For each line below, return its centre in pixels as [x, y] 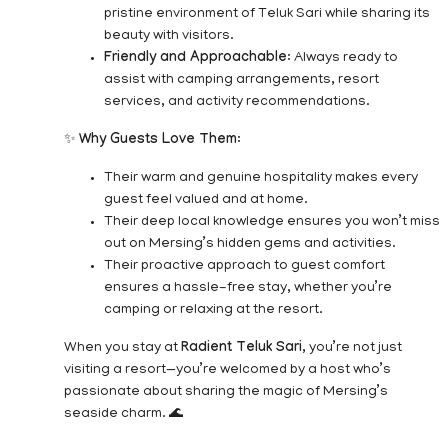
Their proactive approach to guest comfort [244, 266]
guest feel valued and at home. [206, 200]
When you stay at [122, 348]
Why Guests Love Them [158, 140]
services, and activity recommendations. [237, 102]
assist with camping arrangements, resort [241, 80]
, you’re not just [352, 348]
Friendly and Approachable [195, 58]
